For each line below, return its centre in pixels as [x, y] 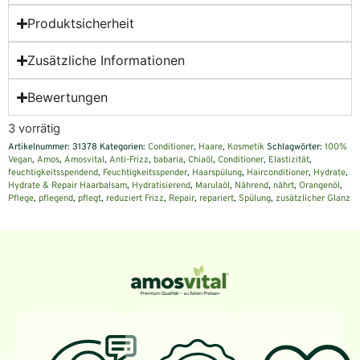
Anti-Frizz [129, 160]
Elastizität [289, 160]
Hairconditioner [278, 172]
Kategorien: [124, 147]
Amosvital [84, 160]
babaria [168, 160]
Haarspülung [217, 172]
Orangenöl [319, 185]
